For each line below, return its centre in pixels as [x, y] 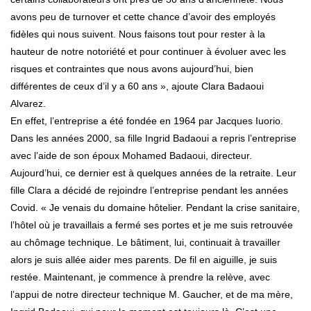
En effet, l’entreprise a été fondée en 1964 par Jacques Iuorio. [147, 121]
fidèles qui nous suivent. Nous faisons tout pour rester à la [138, 34]
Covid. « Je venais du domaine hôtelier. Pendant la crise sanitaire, [155, 208]
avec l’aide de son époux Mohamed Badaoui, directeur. [131, 156]
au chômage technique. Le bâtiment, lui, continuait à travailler [145, 243]
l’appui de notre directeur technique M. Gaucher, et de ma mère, [152, 295]
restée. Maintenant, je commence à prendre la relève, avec [140, 277]
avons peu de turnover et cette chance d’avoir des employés [143, 17]
